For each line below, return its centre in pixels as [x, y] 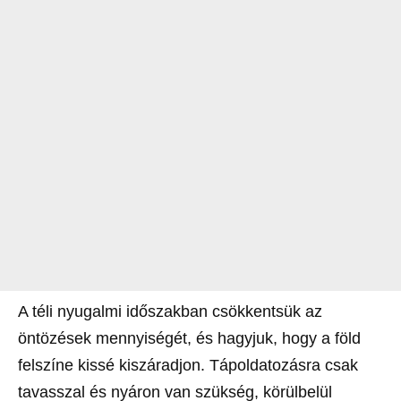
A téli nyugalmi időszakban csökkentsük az [170, 311]
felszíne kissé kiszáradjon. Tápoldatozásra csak [188, 365]
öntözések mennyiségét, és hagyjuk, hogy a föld [189, 338]
